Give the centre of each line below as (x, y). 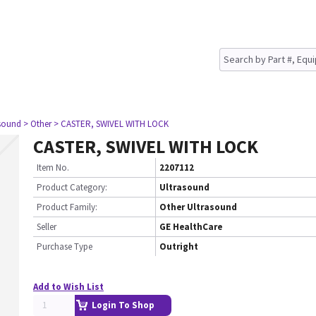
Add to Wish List (68, 287)
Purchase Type (65, 247)
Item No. (53, 168)
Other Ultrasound (198, 207)
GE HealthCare (191, 227)
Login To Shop (123, 305)
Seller (47, 227)
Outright (179, 247)
